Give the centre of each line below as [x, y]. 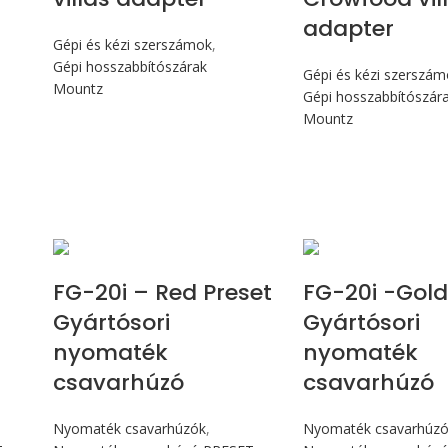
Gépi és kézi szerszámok [132, 45]
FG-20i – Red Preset [162, 293]
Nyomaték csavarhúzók [129, 429]
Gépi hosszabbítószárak [129, 67]
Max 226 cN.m [177, 245]
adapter [349, 29]
